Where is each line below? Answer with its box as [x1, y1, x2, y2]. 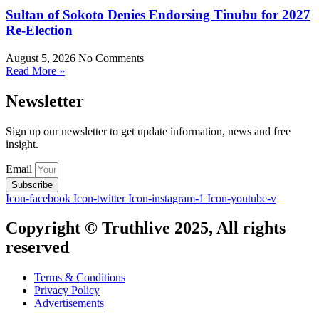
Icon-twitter [73, 192, 125, 204]
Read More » [6, 64, 65, 77]
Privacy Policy [34, 284, 100, 297]
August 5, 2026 [6, 51, 78, 64]
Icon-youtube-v [207, 192, 276, 204]
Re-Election [6, 23, 73, 38]
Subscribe [11, 179, 53, 190]
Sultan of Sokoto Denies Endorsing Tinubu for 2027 [6, 7, 310, 22]
